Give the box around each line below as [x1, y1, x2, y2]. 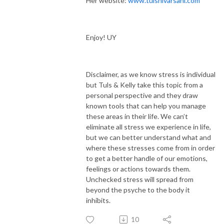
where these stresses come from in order [86, 143, 215, 152]
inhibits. [86, 195, 112, 204]
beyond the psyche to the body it [86, 185, 190, 194]
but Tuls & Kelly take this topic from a [86, 80, 203, 89]
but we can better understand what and [86, 132, 211, 141]
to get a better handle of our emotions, [86, 153, 207, 162]
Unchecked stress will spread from [86, 174, 193, 183]
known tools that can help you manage [86, 101, 206, 110]
